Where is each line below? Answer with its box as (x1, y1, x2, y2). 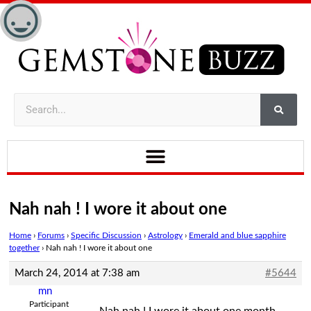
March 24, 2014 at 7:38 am (15, 268, 140, 278)
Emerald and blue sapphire (189, 231, 286, 239)
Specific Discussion (71, 231, 142, 239)
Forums (37, 231, 65, 239)
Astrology (148, 231, 183, 239)
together (9, 244, 40, 252)
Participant (29, 300, 69, 308)
